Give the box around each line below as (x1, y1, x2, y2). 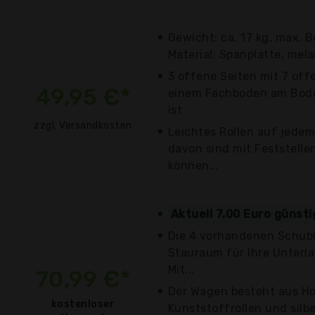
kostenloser (51, 297, 115, 310)
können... (168, 158, 219, 172)
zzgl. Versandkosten (34, 119, 132, 131)
